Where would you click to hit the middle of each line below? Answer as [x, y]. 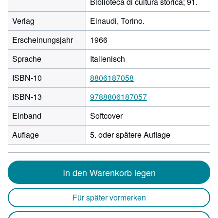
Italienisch [108, 59]
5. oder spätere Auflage [130, 135]
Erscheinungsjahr [43, 40]
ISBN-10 [27, 78]
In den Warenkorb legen [109, 172]
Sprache [27, 59]
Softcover [106, 116]
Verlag [23, 21]
